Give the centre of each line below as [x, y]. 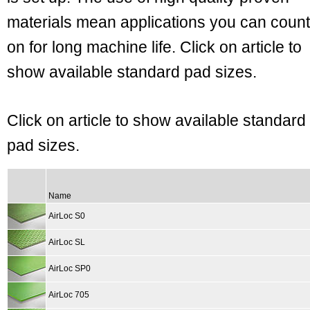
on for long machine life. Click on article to [154, 47]
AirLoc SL [67, 242]
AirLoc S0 [67, 216]
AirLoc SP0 [70, 268]
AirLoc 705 [69, 295]
